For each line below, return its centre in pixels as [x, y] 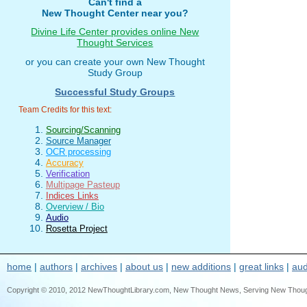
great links [261, 267]
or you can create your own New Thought [115, 62]
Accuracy [64, 163]
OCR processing [78, 152]
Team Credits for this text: [65, 110]
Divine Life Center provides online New [115, 32]
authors [56, 267]
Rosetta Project [76, 229]
